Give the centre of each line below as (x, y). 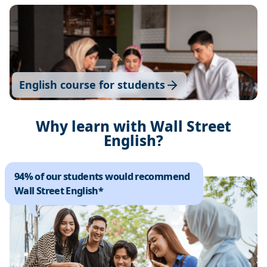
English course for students (92, 85)
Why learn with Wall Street (133, 126)
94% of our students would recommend (102, 176)
